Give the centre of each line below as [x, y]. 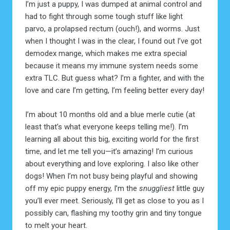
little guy [189, 188]
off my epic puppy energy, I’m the [82, 188]
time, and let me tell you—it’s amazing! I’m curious [109, 151]
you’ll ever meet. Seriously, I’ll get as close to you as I [114, 200]
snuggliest [157, 188]
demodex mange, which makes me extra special [106, 54]
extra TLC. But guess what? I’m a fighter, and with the [114, 78]
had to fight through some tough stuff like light [104, 17]
